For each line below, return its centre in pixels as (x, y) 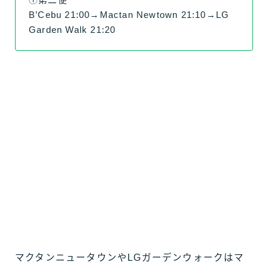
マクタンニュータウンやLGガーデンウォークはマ (130, 257)
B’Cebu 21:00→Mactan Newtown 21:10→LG (129, 15)
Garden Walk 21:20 (72, 30)
